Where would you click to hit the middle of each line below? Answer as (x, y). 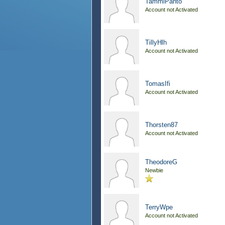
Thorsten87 (161, 125)
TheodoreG (161, 162)
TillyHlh (156, 42)
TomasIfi (158, 84)
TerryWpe (159, 207)
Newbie (154, 170)
